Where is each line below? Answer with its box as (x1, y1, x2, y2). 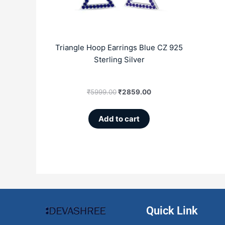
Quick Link (146, 204, 198, 217)
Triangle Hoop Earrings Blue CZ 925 (55, 42, 183, 52)
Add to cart (98, 114, 140, 124)
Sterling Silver (93, 54, 145, 64)
